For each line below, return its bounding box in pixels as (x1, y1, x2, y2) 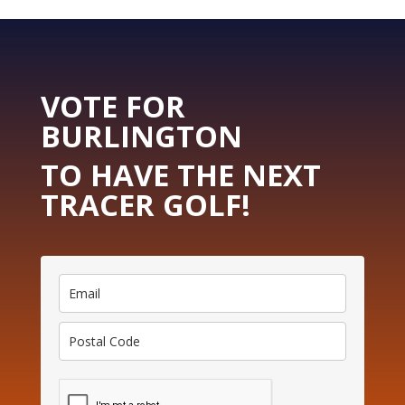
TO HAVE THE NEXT (40, 154, 321, 195)
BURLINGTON (40, 115, 242, 156)
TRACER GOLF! (40, 184, 250, 225)
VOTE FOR (40, 85, 185, 127)
